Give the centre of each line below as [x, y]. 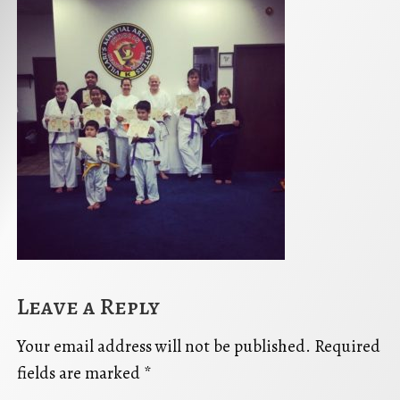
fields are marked [80, 374]
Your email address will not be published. [164, 347]
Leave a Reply [88, 306]
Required [347, 347]
